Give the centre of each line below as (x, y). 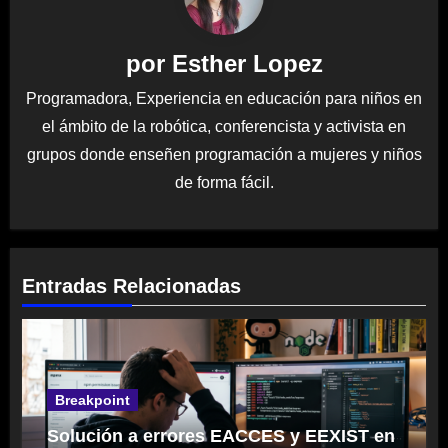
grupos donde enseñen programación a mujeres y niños (224, 155)
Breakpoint (93, 400)
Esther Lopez (247, 63)
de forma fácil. (224, 183)
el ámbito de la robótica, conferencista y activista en (224, 127)
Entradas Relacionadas (132, 286)
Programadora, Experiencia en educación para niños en (224, 99)
